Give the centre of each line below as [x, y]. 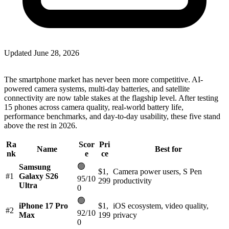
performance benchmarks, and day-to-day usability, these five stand [112, 116]
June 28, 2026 [56, 53]
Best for [168, 149]
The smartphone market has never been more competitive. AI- [104, 79]
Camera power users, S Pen [157, 171]
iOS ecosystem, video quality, [161, 205]
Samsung [35, 167]
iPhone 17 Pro [43, 205]
